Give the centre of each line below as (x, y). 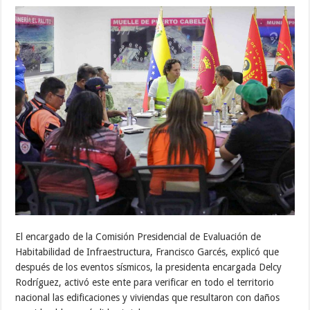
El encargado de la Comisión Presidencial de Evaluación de (138, 236)
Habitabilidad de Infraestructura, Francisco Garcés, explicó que (147, 252)
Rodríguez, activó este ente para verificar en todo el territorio (145, 282)
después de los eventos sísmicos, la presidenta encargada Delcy (149, 267)
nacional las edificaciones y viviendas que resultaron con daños (148, 297)
